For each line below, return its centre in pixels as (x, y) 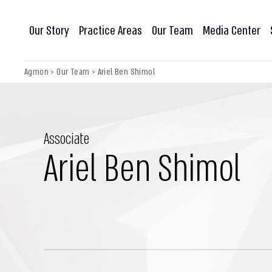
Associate (66, 139)
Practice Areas (110, 30)
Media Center (232, 30)
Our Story (49, 30)
